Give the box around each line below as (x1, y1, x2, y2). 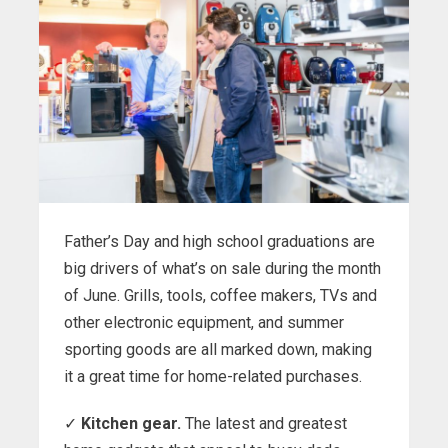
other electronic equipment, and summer (64, 313, 344, 333)
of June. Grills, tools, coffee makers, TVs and (64, 286, 377, 306)
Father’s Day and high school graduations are (64, 232, 375, 252)
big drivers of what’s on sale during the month (64, 259, 381, 279)
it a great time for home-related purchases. (64, 367, 362, 387)
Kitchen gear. (81, 414, 181, 434)
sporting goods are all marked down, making (64, 340, 372, 360)
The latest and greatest (181, 414, 347, 434)
